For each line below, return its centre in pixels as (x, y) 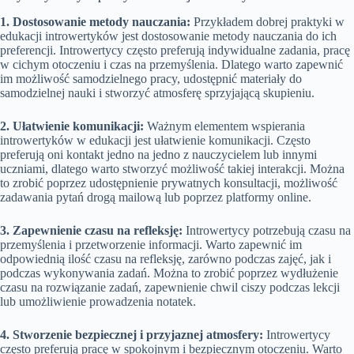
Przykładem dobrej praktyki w (267, 21)
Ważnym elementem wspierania (224, 126)
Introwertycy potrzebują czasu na (267, 230)
